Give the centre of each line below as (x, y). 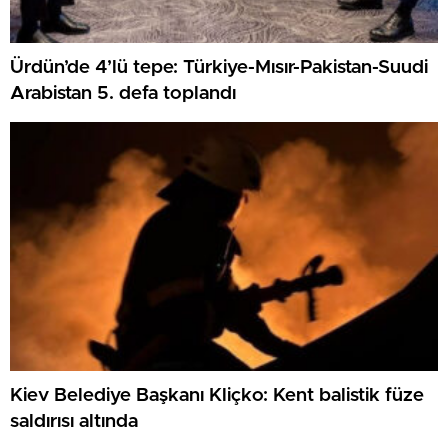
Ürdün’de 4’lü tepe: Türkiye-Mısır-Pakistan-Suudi (219, 68)
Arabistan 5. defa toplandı (123, 94)
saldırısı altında (74, 422)
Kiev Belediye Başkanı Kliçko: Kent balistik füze (217, 396)
